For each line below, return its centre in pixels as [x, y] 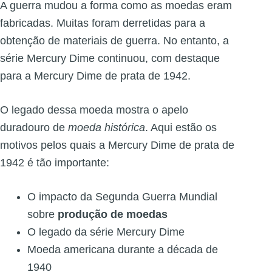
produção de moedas [113, 214]
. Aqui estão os [181, 127]
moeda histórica [107, 127]
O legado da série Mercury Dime [106, 232]
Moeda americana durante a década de [123, 249]
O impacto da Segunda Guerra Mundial [122, 196]
